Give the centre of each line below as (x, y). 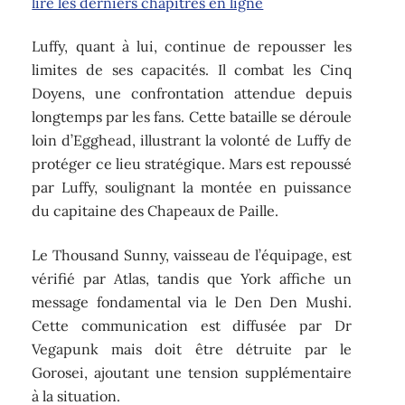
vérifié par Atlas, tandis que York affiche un (192, 278)
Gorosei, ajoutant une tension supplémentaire (192, 372)
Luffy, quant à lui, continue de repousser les (192, 47)
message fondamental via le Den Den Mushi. (192, 301)
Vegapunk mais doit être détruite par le (192, 348)
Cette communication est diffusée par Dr (192, 325)
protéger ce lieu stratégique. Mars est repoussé (192, 164)
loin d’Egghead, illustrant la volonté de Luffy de (192, 141)
